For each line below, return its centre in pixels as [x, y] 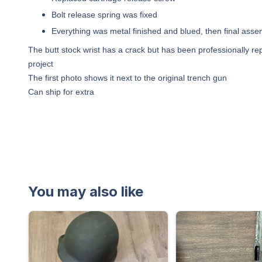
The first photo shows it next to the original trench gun [127, 78]
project [41, 64]
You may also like [86, 192]
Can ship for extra [61, 92]
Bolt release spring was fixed [104, 15]
